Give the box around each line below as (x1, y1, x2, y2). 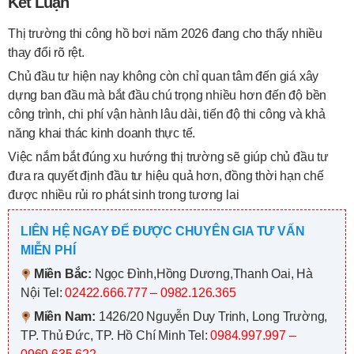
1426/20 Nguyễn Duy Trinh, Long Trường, (98, 310, 328, 323)
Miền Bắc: (31, 267, 95, 281)
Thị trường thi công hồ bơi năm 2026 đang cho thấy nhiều (8, 27, 322, 40)
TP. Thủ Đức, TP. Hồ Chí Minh (21, 329, 186, 342)
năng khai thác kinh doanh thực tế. (8, 126, 196, 140)
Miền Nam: (33, 310, 99, 323)
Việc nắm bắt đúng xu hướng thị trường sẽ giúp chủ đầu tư (8, 150, 329, 164)
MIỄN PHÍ (21, 243, 76, 257)
